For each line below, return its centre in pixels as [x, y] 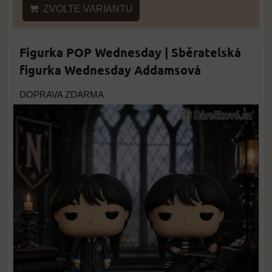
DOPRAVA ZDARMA [62, 95]
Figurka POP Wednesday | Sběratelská [130, 52]
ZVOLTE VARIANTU [86, 9]
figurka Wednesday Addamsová [110, 70]
